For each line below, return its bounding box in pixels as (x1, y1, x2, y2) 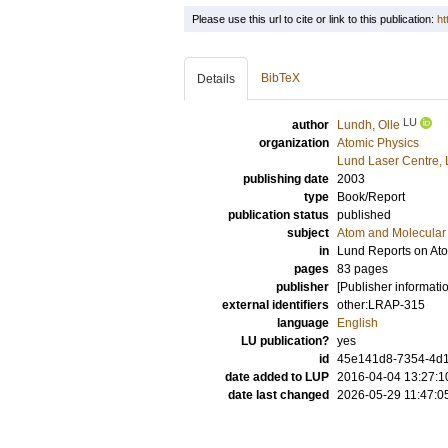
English (337, 316, 378, 330)
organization (259, 136, 329, 150)
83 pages (337, 262, 388, 276)
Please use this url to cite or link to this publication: (192, 13, 437, 25)
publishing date (243, 172, 329, 186)
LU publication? (241, 334, 329, 348)
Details (197, 72, 235, 86)
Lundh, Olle (337, 118, 400, 132)
